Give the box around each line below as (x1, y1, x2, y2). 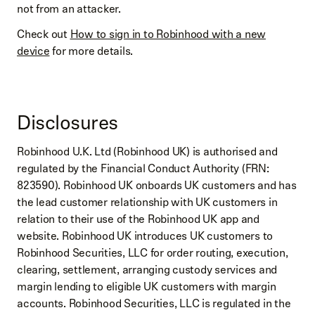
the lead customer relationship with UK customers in (17, 193, 278, 212)
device (17, 42, 50, 60)
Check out (17, 25, 70, 44)
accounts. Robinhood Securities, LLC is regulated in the (17, 295, 291, 313)
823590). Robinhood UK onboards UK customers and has (17, 176, 297, 195)
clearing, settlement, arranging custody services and (17, 261, 277, 279)
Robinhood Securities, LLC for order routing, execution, (17, 244, 288, 262)
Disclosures (17, 107, 118, 139)
